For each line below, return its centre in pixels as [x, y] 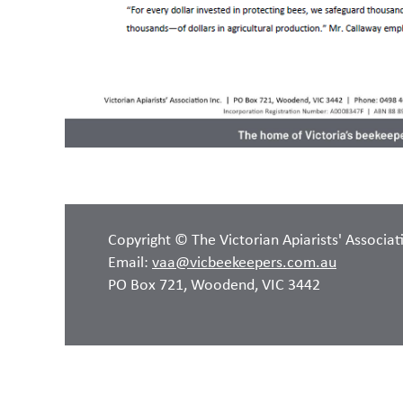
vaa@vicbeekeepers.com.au [244, 263]
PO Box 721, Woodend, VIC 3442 [214, 286]
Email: [130, 263]
